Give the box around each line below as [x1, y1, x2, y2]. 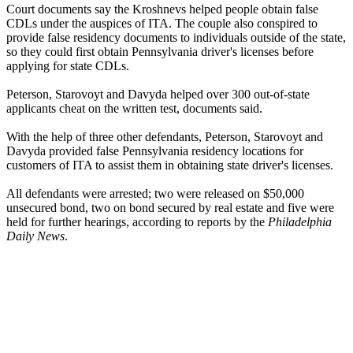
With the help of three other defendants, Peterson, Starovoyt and [6, 130, 323, 144]
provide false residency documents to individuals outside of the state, [6, 31, 346, 45]
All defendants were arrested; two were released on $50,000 [6, 187, 304, 201]
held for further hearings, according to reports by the [6, 215, 268, 229]
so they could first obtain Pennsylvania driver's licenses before [6, 45, 314, 59]
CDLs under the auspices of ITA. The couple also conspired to [6, 17, 318, 31]
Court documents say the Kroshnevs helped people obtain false [6, 2, 318, 17]
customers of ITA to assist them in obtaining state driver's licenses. [6, 158, 333, 173]
